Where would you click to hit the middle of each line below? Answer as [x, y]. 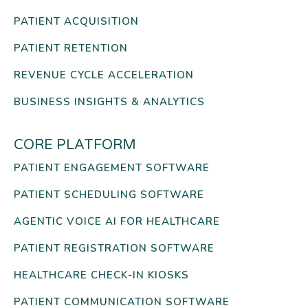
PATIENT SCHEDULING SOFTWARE [109, 194]
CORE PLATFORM [75, 145]
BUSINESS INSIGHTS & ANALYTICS [109, 101]
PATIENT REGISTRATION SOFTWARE [114, 248]
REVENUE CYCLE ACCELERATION [104, 75]
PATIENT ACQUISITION [76, 21]
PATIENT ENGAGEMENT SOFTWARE [112, 167]
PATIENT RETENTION [71, 48]
